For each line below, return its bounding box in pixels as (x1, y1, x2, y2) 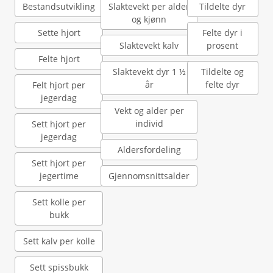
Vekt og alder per (114, 105, 184, 116)
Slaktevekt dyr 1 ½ (112, 66, 186, 77)
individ (135, 118, 163, 129)
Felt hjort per (32, 79, 85, 91)
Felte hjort (38, 53, 80, 65)
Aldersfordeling (117, 144, 181, 155)
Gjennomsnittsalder (108, 170, 190, 182)
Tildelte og (201, 66, 244, 77)
